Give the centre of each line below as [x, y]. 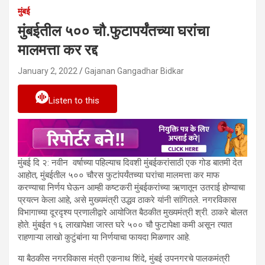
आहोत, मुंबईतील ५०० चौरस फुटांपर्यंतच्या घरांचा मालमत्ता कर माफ [119, 175]
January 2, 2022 [48, 71]
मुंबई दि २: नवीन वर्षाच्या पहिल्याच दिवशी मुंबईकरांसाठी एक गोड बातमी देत [130, 162]
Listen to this [74, 100]
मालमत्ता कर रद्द [58, 50]
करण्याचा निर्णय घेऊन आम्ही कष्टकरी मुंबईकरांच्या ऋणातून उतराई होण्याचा [131, 187]
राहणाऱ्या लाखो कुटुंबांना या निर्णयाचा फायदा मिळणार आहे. [104, 237]
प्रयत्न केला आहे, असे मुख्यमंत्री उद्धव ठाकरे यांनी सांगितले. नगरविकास [127, 200]
